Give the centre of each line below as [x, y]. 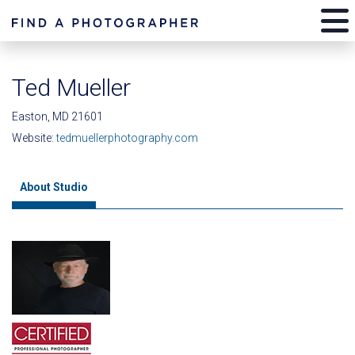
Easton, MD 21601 [57, 116]
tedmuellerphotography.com [127, 138]
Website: [34, 138]
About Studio [54, 187]
